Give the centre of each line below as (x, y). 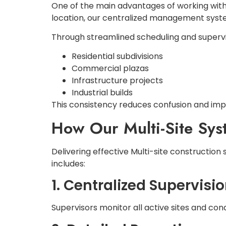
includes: (68, 163)
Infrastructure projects (117, 81)
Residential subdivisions (117, 56)
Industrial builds (102, 93)
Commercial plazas (110, 69)
